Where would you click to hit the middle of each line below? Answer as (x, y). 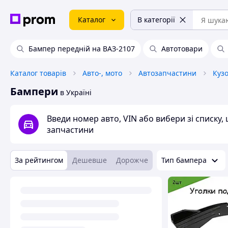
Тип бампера (184, 160)
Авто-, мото (102, 73)
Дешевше (90, 160)
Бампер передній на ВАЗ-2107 (82, 49)
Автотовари (182, 49)
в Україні (76, 92)
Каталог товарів (38, 73)
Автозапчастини (167, 73)
